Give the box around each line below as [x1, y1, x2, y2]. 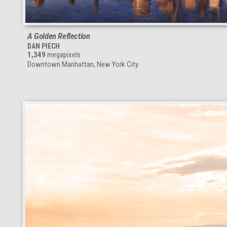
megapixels [46, 50, 81, 60]
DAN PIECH [27, 42, 60, 51]
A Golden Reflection [27, 31, 90, 42]
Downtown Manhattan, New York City [27, 60, 138, 69]
